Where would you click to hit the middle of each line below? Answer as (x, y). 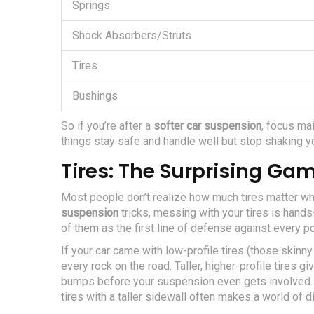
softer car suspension (207, 126)
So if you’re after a (107, 126)
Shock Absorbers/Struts (132, 36)
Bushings (95, 96)
